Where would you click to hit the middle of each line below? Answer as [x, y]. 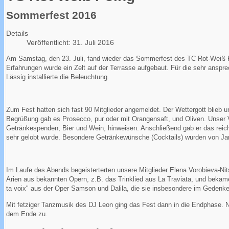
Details [17, 33]
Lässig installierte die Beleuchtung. [58, 77]
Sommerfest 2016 [51, 15]
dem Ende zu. [27, 214]
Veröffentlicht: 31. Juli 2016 [70, 43]
